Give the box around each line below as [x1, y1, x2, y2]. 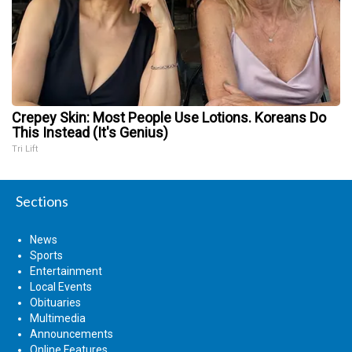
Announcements [30, 327, 113, 340]
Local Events [30, 280, 92, 293]
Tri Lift [12, 143, 38, 154]
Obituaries [30, 295, 81, 309]
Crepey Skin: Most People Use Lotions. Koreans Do [12, 108, 326, 126]
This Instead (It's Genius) [12, 123, 168, 141]
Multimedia [30, 311, 86, 324]
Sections [16, 192, 68, 210]
